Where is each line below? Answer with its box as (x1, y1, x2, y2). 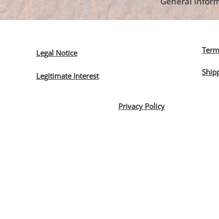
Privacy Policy (118, 101, 165, 111)
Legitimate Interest (36, 70, 99, 81)
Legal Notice (36, 47, 77, 58)
